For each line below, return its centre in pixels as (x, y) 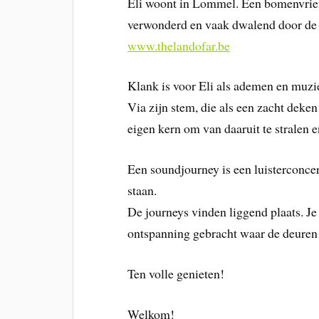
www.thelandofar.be (179, 45)
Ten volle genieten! (176, 273)
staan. (142, 190)
